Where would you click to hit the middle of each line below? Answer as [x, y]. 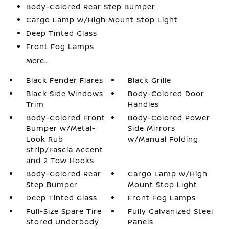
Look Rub [44, 139]
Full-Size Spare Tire [64, 211]
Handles [144, 104]
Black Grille [150, 80]
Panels [141, 222]
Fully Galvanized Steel [171, 211]
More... [37, 61]
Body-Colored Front [65, 117]
